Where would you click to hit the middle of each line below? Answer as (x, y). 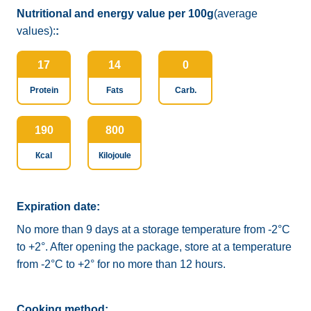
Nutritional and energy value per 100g (115, 14)
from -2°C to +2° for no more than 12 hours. (121, 264)
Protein (44, 90)
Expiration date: (58, 207)
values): (36, 31)
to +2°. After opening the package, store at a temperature (154, 247)
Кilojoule (115, 155)
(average (236, 14)
